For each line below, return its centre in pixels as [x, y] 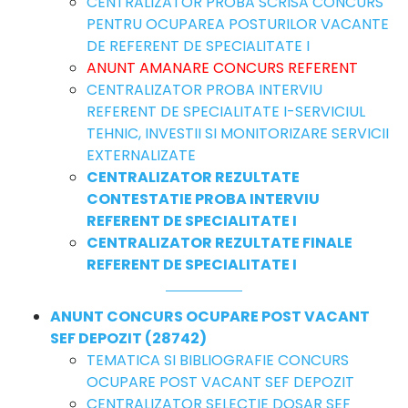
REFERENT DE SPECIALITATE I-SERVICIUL [226, 111]
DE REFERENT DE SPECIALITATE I [198, 46]
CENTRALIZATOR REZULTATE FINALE [219, 242]
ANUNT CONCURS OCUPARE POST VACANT [210, 316]
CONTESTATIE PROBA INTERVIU [203, 199]
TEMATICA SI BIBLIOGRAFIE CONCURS [218, 360]
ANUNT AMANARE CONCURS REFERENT [222, 67]
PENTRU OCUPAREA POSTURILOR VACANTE [238, 24]
